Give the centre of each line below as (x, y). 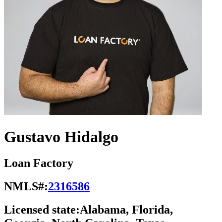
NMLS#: (26, 187)
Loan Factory (39, 163)
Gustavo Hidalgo (61, 137)
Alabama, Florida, (126, 210)
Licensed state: (42, 210)
